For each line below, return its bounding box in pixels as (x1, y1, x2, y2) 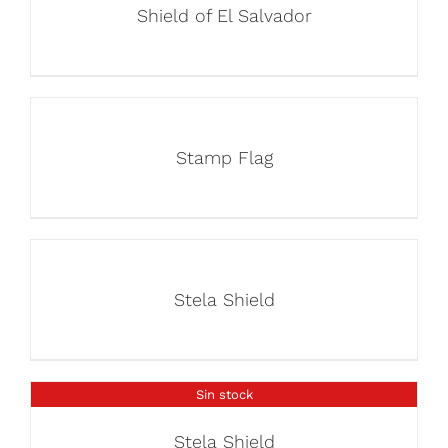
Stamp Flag (175, 147, 273, 168)
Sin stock (195, 386, 253, 402)
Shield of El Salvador (136, 5, 312, 26)
